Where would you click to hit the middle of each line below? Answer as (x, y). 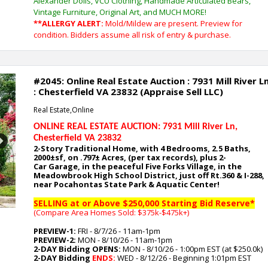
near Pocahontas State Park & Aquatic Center (125, 184)
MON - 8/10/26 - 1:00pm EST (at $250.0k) (192, 249)
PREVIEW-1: (55, 231)
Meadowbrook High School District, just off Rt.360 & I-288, (149, 175)
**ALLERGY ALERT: (68, 23)
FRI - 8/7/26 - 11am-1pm (118, 231)
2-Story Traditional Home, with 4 (99, 148)
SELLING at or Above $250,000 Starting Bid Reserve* (144, 203)
